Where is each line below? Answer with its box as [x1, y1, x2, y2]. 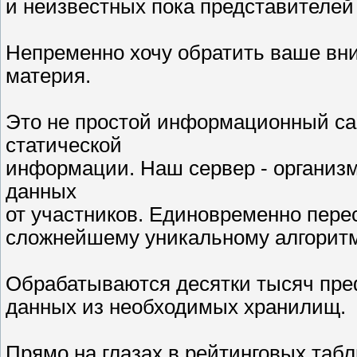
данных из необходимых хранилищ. [6, 295, 346, 318]
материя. [6, 64, 91, 87]
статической [6, 133, 122, 156]
